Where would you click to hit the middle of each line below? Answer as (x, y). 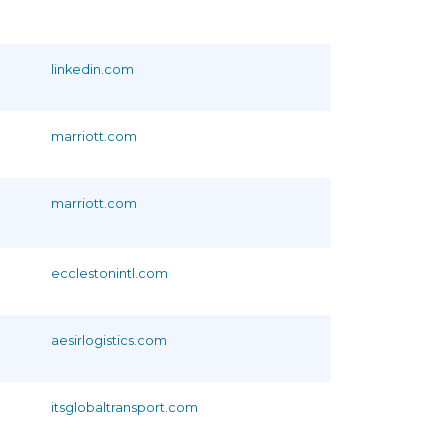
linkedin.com (92, 69)
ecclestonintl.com (109, 273)
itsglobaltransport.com (124, 407)
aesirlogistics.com (109, 340)
